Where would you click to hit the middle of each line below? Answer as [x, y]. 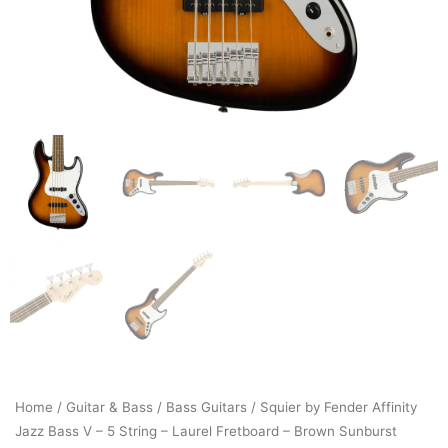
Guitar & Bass [109, 407]
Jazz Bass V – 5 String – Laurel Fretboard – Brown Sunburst [206, 431]
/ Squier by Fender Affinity [332, 407]
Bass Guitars [206, 407]
